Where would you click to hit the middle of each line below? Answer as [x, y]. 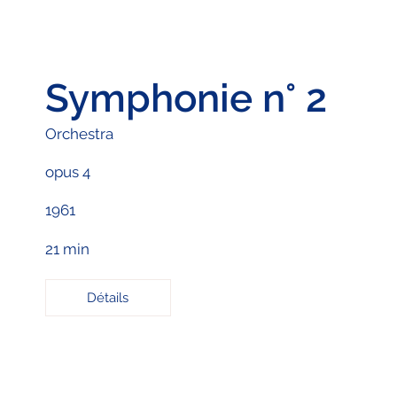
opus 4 [67, 172]
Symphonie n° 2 [186, 98]
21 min [67, 249]
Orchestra [79, 134]
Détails [108, 297]
